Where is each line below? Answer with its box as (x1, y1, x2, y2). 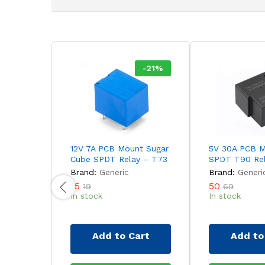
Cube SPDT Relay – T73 (70, 154, 167, 164)
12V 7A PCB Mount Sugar (70, 143, 169, 153)
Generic (99, 167, 129, 177)
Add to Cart (92, 230, 150, 241)
